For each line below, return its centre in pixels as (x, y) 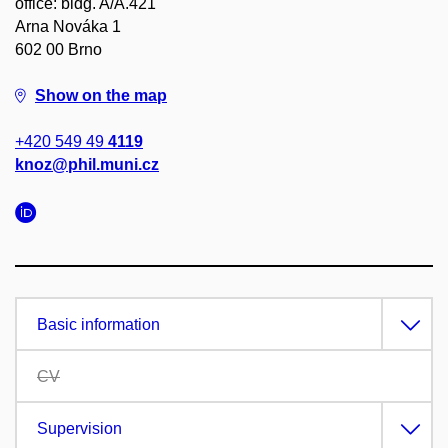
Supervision (79, 428)
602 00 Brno (58, 49)
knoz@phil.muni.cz (87, 164)
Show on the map (101, 95)
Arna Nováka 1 (68, 26)
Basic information (98, 324)
